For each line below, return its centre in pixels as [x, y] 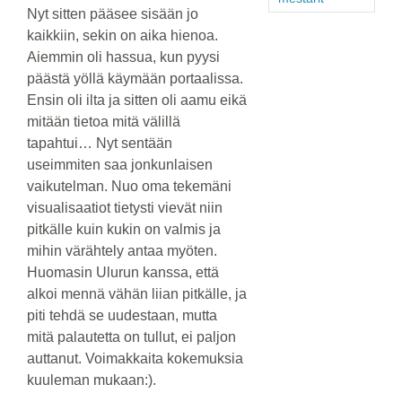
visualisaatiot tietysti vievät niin [124, 208]
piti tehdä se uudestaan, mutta [122, 316]
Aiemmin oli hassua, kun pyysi [123, 57]
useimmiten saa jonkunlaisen [119, 165]
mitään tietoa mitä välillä [103, 122]
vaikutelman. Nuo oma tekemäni [129, 187]
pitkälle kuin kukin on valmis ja [123, 230]
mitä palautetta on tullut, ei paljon [131, 337]
